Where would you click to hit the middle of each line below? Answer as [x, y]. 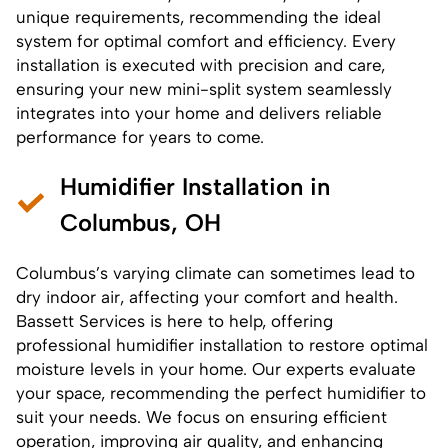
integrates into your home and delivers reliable [199, 112]
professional [66, 344]
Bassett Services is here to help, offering [174, 320]
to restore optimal [355, 344]
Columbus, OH [140, 222]
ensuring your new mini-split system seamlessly [204, 88]
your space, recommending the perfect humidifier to [221, 392]
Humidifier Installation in [195, 186]
